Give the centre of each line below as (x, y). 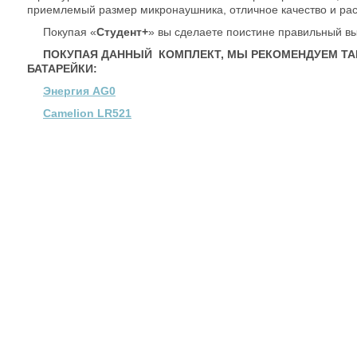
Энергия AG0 (79, 91)
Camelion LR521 (87, 113)
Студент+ (122, 32)
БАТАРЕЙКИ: (62, 69)
